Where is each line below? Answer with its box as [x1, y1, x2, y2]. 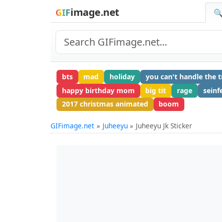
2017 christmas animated [61, 99, 148, 109]
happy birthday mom [61, 85, 135, 95]
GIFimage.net [51, 121, 94, 131]
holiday [109, 71, 135, 81]
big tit [145, 85, 166, 95]
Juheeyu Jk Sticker [136, 121, 193, 131]
